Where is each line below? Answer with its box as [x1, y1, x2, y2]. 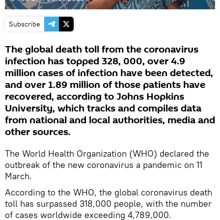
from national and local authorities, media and [5, 113, 215, 127]
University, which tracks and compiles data [5, 101, 201, 115]
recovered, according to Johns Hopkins [5, 89, 184, 104]
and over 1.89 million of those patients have [5, 78, 205, 92]
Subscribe [9, 19, 40, 28]
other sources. [5, 125, 71, 139]
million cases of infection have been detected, [5, 66, 213, 80]
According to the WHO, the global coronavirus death [5, 186, 212, 198]
